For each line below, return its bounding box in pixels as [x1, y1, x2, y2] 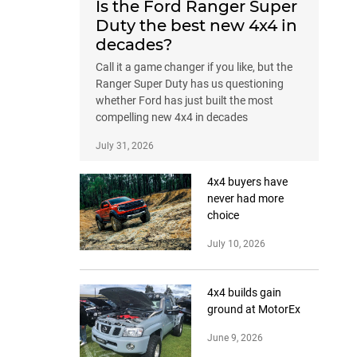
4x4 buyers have [207, 175, 288, 188]
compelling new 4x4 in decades [96, 110, 248, 124]
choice [207, 208, 239, 222]
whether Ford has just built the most [96, 93, 273, 107]
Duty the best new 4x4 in [96, 15, 297, 35]
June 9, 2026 [207, 331, 263, 343]
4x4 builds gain [207, 285, 281, 299]
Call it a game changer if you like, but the [96, 60, 292, 73]
